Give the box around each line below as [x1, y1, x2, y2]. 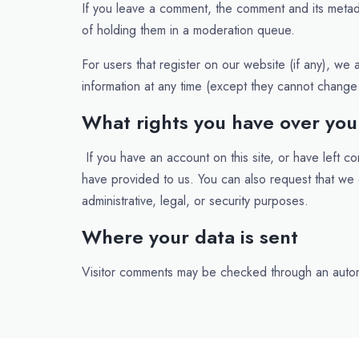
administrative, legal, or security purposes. [82, 192, 309, 210]
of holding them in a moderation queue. [82, 21, 295, 39]
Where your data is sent [82, 223, 298, 251]
